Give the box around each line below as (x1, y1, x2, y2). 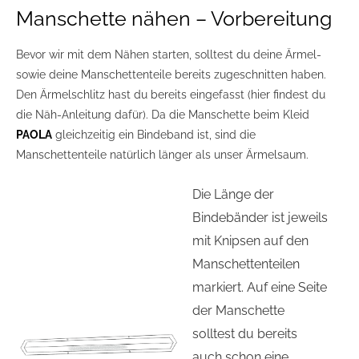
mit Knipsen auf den (192, 233, 309, 249)
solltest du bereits (192, 326, 298, 342)
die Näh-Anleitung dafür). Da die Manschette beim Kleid (16, 108, 309, 122)
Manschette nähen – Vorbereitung (16, 6, 332, 30)
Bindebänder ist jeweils (192, 210, 329, 226)
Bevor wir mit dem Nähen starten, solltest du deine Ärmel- (16, 48, 321, 62)
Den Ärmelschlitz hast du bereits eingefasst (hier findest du (16, 88, 325, 102)
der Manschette (192, 303, 285, 319)
